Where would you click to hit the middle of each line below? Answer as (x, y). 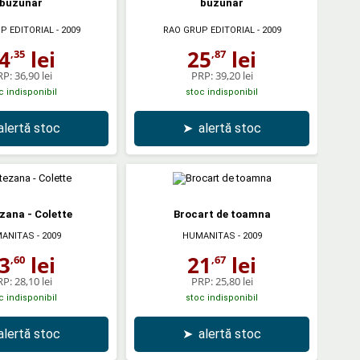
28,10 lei (33, 281)
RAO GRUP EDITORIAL (209, 30)
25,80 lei (234, 281)
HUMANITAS (209, 235)
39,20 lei (234, 75)
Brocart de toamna (222, 214)
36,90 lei (33, 75)
